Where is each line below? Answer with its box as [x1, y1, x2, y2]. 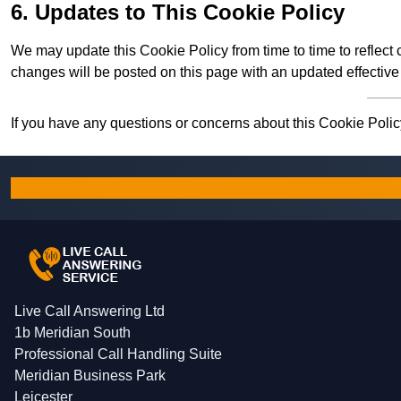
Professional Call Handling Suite [14, 346, 222, 363]
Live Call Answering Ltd [14, 303, 165, 320]
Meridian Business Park [14, 368, 166, 384]
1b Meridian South [14, 325, 131, 341]
